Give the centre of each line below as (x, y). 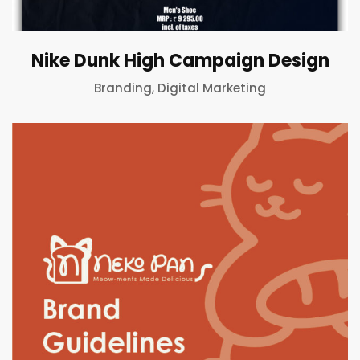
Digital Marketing (212, 88)
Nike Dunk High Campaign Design (180, 60)
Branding (123, 88)
